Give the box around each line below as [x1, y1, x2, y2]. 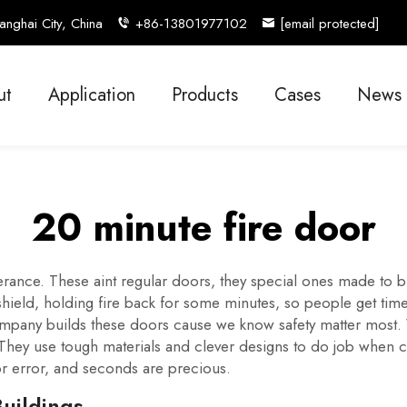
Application [48, 82, 135, 108]
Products [172, 82, 238, 108]
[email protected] [280, 13, 380, 34]
